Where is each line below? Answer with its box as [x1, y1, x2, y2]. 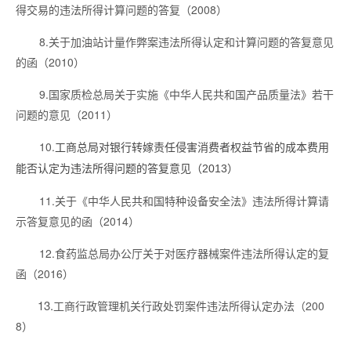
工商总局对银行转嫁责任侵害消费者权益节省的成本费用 [55, 141, 329, 154]
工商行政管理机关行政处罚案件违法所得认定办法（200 [53, 298, 324, 313]
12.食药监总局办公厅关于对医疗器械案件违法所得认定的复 [39, 245, 329, 261]
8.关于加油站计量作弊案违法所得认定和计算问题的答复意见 [39, 34, 334, 49]
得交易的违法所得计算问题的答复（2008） [16, 2, 227, 17]
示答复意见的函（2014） [16, 213, 139, 229]
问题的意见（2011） [16, 107, 118, 122]
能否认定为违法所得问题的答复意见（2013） [16, 162, 238, 175]
